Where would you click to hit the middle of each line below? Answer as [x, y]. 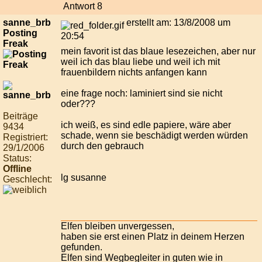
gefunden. [82, 247]
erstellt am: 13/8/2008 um [177, 23]
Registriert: [25, 137]
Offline [17, 169]
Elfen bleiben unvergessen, [118, 226]
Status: [17, 158]
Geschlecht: [27, 180]
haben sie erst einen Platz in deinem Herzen [153, 237]
